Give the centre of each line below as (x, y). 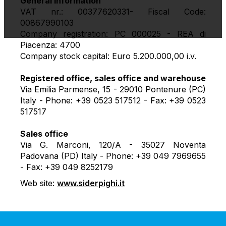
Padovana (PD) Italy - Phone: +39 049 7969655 (113, 156)
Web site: (39, 183)
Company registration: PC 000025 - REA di (113, 34)
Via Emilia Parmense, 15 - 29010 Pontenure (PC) (113, 89)
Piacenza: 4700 (50, 45)
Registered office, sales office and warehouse (113, 78)
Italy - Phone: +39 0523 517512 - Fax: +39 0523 (113, 100)
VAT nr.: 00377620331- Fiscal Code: (113, 12)
